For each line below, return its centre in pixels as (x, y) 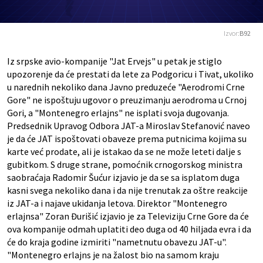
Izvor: (232, 33)
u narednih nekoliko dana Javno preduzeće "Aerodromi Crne (126, 87)
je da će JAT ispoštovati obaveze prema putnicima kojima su (127, 139)
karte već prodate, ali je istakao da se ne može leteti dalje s (124, 152)
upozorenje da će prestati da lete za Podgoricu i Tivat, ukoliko (130, 74)
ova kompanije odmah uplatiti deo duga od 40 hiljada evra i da (129, 229)
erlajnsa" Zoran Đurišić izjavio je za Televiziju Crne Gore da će (128, 216)
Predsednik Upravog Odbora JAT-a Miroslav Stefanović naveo (129, 126)
